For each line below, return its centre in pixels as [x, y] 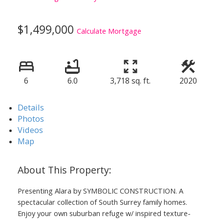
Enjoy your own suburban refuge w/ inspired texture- [104, 213]
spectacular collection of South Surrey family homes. [102, 202]
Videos [30, 130]
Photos [31, 118]
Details [31, 107]
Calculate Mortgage [109, 31]
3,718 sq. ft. [130, 80]
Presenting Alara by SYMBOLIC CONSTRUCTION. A [100, 190]
